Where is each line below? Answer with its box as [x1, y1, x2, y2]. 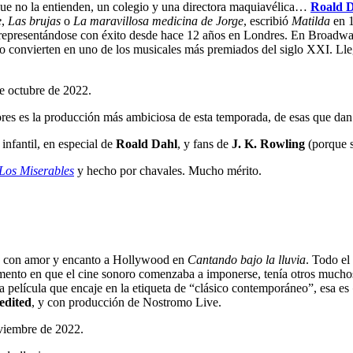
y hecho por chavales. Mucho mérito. [74, 164, 262, 178]
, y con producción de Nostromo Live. [32, 295, 221, 309]
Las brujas [8, 14, 61, 28]
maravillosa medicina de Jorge [90, 14, 243, 28]
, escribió [243, 14, 292, 28]
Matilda [292, 14, 330, 28]
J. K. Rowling [232, 137, 305, 151]
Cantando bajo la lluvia [188, 252, 306, 266]
